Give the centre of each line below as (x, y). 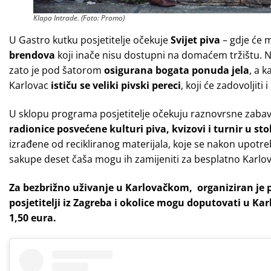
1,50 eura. (33, 218)
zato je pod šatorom (57, 70)
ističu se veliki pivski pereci (116, 86)
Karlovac (30, 86)
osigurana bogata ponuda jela (177, 70)
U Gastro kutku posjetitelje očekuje (90, 40)
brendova (33, 55)
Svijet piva (195, 40)
